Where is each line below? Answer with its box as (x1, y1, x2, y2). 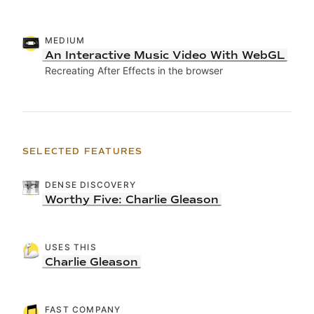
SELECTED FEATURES (22, 146, 143, 157)
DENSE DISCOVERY (45, 179, 136, 191)
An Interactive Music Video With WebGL (45, 48, 285, 62)
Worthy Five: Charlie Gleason (45, 193, 219, 207)
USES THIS (45, 242, 97, 253)
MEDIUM (45, 35, 86, 46)
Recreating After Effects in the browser (45, 64, 223, 77)
